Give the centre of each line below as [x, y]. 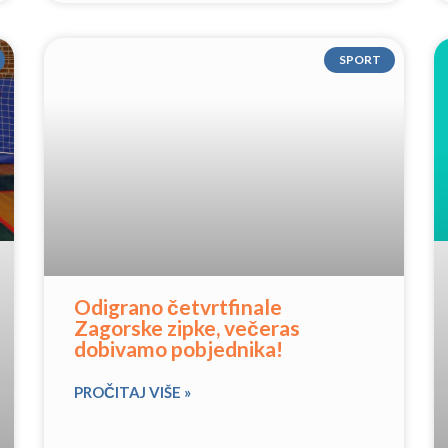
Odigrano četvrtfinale [178, 306]
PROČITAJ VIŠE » [132, 391]
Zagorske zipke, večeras [187, 327]
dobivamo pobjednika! [178, 348]
